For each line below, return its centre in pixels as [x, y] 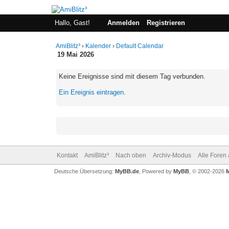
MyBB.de [127, 171]
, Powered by [156, 171]
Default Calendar [140, 46]
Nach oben [131, 155]
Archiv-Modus [172, 155]
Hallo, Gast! [73, 23]
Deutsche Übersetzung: [84, 171]
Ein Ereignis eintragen [91, 92]
